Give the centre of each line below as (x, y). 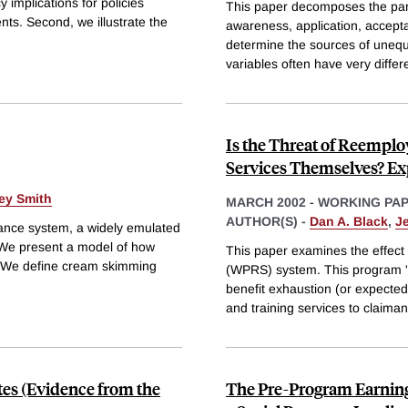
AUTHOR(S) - (268, 221)
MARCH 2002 (266, 202)
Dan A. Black (349, 221)
